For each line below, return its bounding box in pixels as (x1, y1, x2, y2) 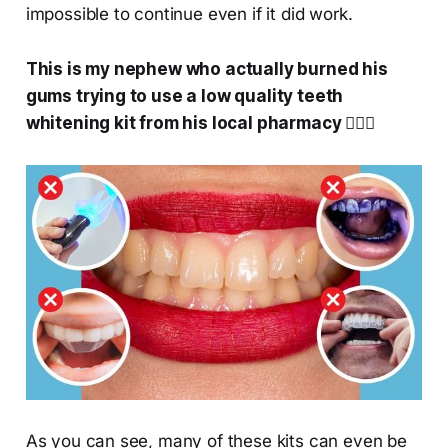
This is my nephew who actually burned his (25, 59, 388, 80)
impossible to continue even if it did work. (25, 4, 353, 25)
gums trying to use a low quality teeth (25, 86, 344, 107)
